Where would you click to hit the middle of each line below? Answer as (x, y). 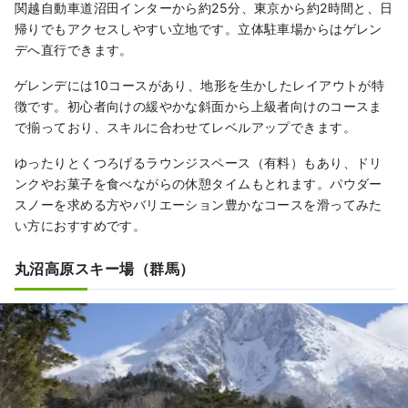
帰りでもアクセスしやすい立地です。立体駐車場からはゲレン (199, 29)
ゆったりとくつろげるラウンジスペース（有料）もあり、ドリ (199, 163)
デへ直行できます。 (74, 50)
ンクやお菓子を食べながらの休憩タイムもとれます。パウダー (199, 184)
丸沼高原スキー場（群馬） (105, 269)
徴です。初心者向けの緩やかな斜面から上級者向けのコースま (199, 107)
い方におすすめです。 (81, 226)
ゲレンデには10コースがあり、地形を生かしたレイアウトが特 (200, 86)
